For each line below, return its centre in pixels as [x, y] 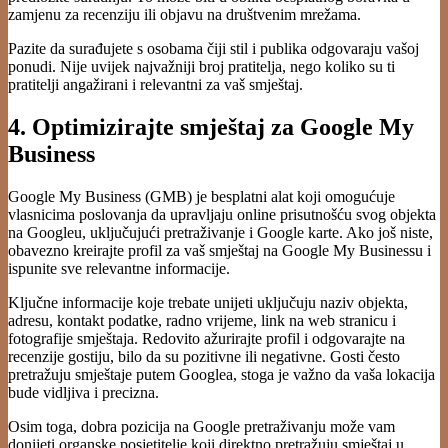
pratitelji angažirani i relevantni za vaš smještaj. [155, 85]
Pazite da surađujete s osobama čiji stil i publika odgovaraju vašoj [213, 49]
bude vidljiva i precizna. [83, 393]
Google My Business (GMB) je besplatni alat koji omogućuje [201, 197]
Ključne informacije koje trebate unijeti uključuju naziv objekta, [208, 303]
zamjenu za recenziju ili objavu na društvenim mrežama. [184, 15]
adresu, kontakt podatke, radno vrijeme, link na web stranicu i [202, 321]
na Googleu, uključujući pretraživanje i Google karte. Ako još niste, [220, 233]
